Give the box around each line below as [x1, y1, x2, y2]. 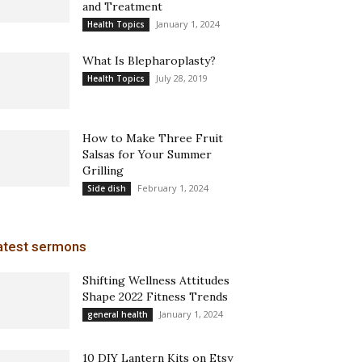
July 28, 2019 [156, 72, 208, 84]
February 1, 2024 [137, 182, 208, 194]
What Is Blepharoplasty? [82, 53, 216, 68]
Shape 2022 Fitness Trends [82, 289, 228, 304]
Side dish [87, 183, 126, 194]
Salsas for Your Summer [82, 147, 212, 162]
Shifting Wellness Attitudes [82, 273, 229, 288]
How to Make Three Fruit [82, 131, 223, 145]
